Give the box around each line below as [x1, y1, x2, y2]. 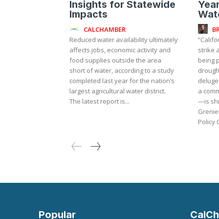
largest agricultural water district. [69, 86, 166, 95]
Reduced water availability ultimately [69, 35, 178, 44]
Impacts [69, 8, 108, 20]
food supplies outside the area [69, 55, 161, 65]
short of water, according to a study [69, 66, 174, 75]
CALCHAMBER [84, 25, 126, 34]
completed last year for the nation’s [69, 76, 175, 85]
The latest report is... [69, 96, 130, 106]
